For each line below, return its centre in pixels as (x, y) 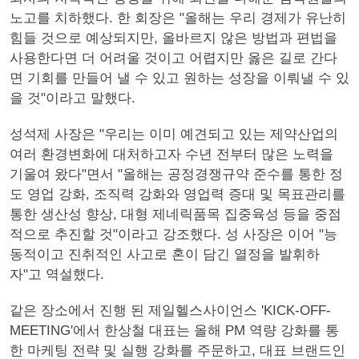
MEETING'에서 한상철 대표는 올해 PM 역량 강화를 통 (174, 331)
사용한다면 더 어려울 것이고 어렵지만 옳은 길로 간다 (173, 58)
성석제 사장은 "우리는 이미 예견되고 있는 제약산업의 (174, 134)
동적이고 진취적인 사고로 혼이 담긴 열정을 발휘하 (165, 254)
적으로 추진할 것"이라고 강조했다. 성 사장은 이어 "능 (173, 234)
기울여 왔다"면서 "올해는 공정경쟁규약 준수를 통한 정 (176, 174)
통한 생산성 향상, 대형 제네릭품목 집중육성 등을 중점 (175, 214)
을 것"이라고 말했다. (73, 98)
